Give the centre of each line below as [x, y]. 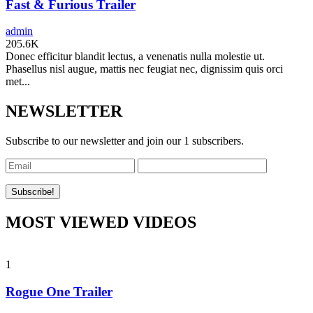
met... [18, 82]
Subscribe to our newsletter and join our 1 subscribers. [125, 141]
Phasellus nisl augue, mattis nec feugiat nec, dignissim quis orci [144, 69]
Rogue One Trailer [59, 291]
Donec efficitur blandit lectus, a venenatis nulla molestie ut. [135, 57]
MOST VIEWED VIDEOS [101, 222]
